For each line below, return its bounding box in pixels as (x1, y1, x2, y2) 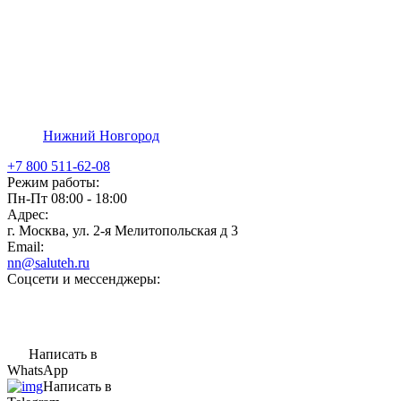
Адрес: (7, 207, 48, 222)
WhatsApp (7, 363, 68, 378)
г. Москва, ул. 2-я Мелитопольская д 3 (7, 223, 238, 238)
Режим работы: (7, 175, 99, 190)
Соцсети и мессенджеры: (7, 271, 160, 286)
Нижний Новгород (43, 128, 159, 143)
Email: (7, 239, 44, 254)
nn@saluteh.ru (7, 255, 90, 270)
